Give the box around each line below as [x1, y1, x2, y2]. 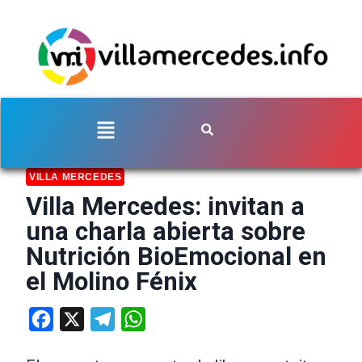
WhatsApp [145, 310, 203, 326]
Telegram [115, 310, 169, 326]
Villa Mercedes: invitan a [26, 191, 305, 221]
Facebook [53, 310, 110, 326]
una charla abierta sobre [26, 216, 305, 246]
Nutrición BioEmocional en [26, 241, 326, 271]
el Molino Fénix [26, 266, 197, 297]
